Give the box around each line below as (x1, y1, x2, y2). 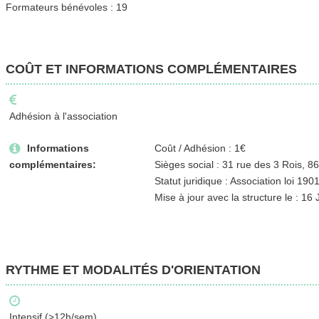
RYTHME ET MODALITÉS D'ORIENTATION (5, 262, 261, 277)
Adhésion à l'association (9, 110, 117, 122)
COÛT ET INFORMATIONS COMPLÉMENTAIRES (5, 61, 297, 76)
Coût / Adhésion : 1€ (154, 142, 246, 154)
